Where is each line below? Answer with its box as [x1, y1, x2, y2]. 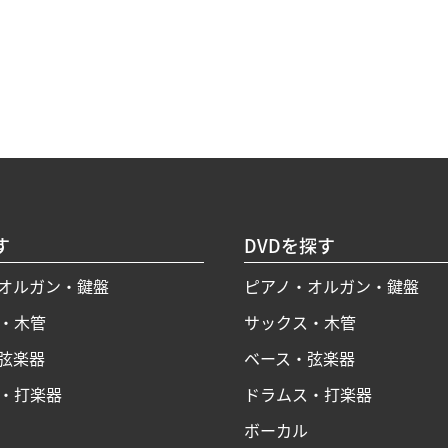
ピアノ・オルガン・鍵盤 [244, 274, 419, 299]
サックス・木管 [244, 310, 356, 335]
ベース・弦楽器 [244, 346, 355, 371]
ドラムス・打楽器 [244, 382, 372, 407]
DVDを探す [244, 232, 335, 259]
